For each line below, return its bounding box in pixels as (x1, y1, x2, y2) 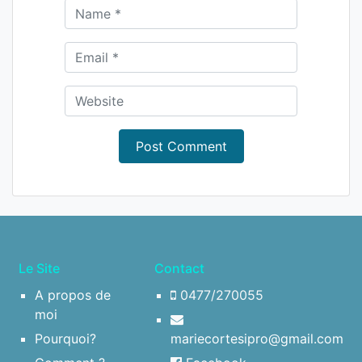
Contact (154, 260, 204, 276)
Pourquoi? (35, 330, 96, 347)
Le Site (19, 260, 60, 276)
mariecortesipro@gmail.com (170, 330, 343, 347)
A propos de (35, 287, 111, 303)
